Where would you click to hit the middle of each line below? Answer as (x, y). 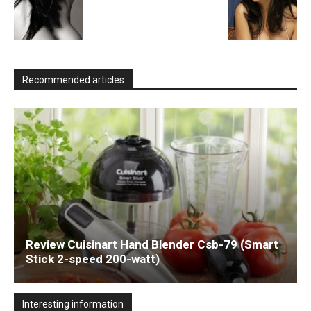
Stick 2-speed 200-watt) (93, 259)
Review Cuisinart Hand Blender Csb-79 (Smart (152, 245)
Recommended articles (73, 80)
